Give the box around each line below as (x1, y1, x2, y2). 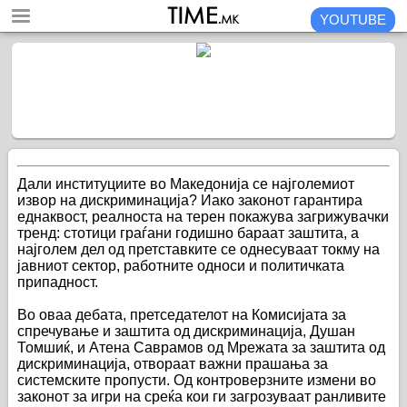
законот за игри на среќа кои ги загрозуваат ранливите (16, 389, 386, 405)
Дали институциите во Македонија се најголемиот (16, 176, 354, 193)
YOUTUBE (319, 12, 386, 27)
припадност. (16, 274, 98, 291)
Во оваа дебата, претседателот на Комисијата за (16, 307, 346, 323)
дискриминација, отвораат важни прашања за (16, 356, 328, 372)
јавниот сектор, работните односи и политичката (16, 258, 344, 274)
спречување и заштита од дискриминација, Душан (16, 323, 355, 340)
